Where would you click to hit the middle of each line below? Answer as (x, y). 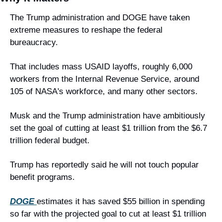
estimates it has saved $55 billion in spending (121, 201)
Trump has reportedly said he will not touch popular (104, 165)
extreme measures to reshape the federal (86, 30)
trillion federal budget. (50, 140)
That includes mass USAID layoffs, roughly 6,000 (101, 67)
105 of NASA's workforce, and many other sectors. (104, 91)
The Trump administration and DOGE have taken (100, 18)
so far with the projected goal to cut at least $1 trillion (108, 214)
